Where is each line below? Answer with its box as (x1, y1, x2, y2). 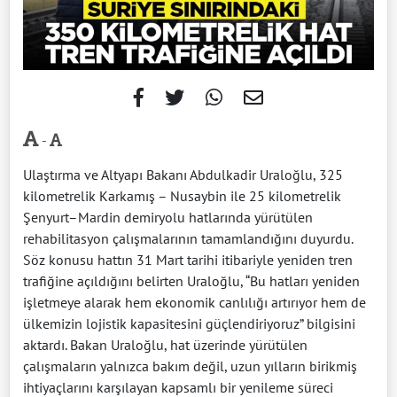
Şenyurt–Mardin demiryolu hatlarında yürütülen (23, 207, 313, 226)
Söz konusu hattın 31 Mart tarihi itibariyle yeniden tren (23, 250, 353, 269)
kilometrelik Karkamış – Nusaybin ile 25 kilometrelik (23, 186, 341, 205)
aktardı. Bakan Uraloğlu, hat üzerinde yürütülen (23, 335, 307, 354)
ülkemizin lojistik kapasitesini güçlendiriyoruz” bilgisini (23, 314, 355, 332)
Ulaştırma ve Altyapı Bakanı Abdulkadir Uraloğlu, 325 (23, 165, 343, 183)
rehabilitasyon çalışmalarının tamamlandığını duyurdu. (23, 229, 353, 247)
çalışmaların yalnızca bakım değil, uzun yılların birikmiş (23, 356, 357, 375)
